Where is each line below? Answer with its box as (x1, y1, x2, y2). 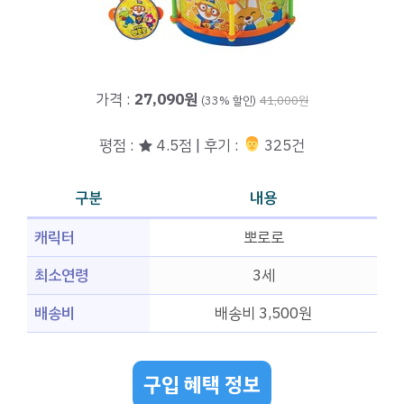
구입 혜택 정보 (143, 369, 261, 399)
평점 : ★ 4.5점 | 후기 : (99, 133, 243, 157)
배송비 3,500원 (215, 302, 312, 326)
